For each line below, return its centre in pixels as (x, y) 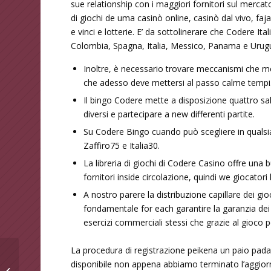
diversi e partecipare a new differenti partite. (169, 114)
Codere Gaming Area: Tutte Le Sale (85, 264)
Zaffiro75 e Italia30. (122, 145)
